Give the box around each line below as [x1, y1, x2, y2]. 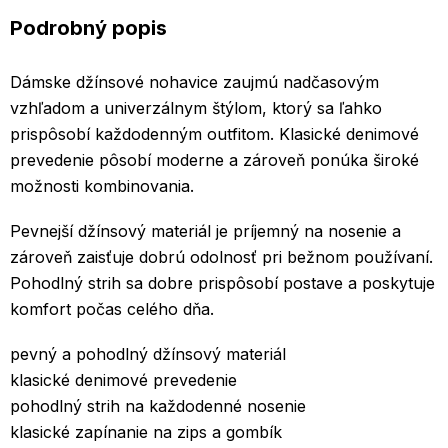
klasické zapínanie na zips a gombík [10, 422, 282, 443]
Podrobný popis [10, 16, 167, 41]
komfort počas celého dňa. [10, 299, 214, 320]
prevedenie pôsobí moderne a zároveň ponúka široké [10, 150, 419, 171]
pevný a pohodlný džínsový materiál [10, 344, 286, 365]
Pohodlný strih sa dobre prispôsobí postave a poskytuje [10, 273, 435, 294]
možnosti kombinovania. [10, 176, 194, 197]
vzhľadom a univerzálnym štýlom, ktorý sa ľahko [10, 98, 382, 119]
